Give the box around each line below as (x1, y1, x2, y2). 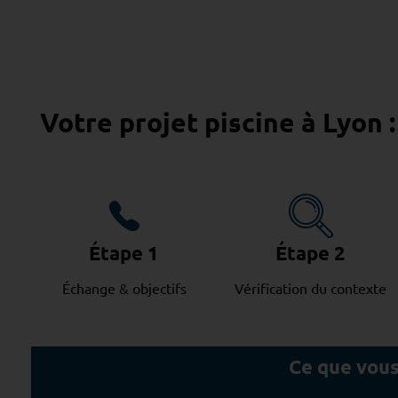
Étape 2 (275, 241, 346, 266)
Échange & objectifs (61, 278, 187, 297)
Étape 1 (89, 241, 160, 266)
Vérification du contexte (235, 278, 387, 297)
